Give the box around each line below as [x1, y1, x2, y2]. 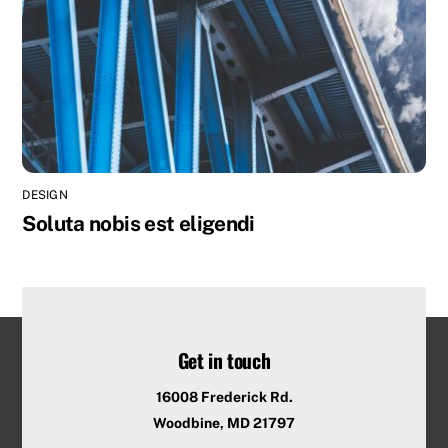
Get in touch [177, 346, 271, 376]
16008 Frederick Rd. [155, 389, 293, 406]
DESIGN [22, 187, 68, 202]
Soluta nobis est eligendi [22, 210, 255, 236]
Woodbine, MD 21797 [153, 415, 295, 432]
